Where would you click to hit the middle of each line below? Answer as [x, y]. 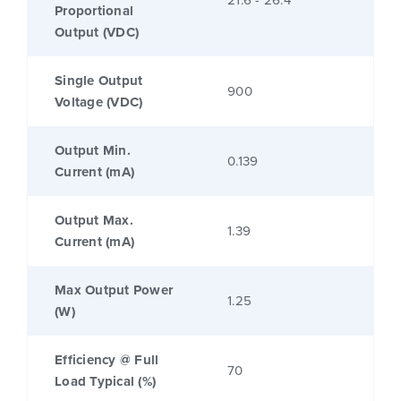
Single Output [99, 81]
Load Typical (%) [105, 382]
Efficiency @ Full [107, 360]
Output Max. [94, 221]
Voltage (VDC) [99, 102]
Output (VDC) [97, 33]
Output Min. [93, 151]
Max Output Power [114, 290]
